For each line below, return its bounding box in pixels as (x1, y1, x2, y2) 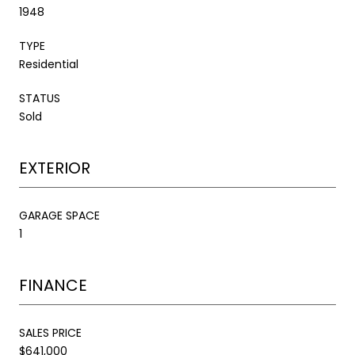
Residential (19, 55, 78, 72)
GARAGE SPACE (19, 207, 100, 223)
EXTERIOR (19, 156, 90, 179)
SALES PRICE (19, 324, 82, 341)
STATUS (19, 90, 60, 106)
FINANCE (19, 273, 87, 296)
